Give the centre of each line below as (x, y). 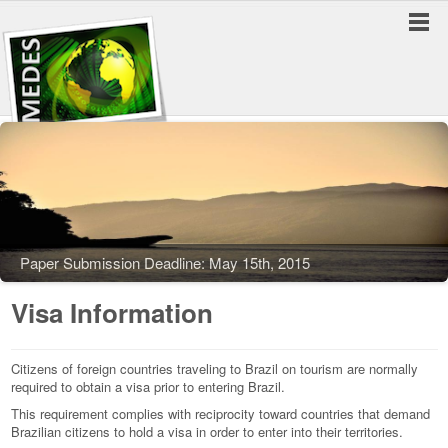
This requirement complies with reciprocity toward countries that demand (220, 413)
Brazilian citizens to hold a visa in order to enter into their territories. (207, 431)
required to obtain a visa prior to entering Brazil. (148, 386)
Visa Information (112, 312)
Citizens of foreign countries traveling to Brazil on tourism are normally (214, 368)
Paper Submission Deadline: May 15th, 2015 (165, 262)
